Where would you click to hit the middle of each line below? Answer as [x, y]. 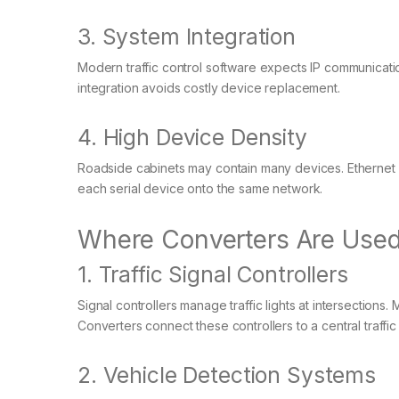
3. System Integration [187, 37]
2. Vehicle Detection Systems [227, 375]
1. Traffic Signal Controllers [213, 275]
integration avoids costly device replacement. [209, 88]
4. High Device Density [192, 138]
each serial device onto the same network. [200, 189]
